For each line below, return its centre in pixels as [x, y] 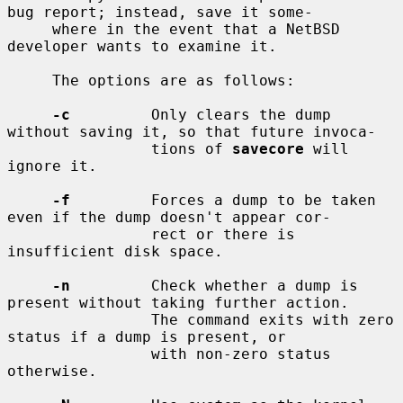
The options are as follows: [30, 80]
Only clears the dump [201, 114]
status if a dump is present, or [147, 336]
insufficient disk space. [115, 251]
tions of [192, 148]
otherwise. [52, 371]
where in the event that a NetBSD [30, 29]
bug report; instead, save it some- [160, 12]
